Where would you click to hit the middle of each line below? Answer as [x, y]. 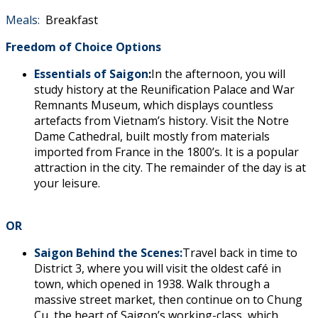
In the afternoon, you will [218, 74]
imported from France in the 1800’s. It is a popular [166, 152]
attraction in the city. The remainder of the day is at [170, 168]
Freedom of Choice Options [83, 47]
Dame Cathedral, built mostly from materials [152, 137]
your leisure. [67, 183]
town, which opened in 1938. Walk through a [152, 284]
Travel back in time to [240, 253]
